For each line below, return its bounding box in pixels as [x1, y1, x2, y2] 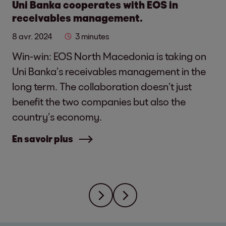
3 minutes [75, 31, 109, 41]
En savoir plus [12, 133, 73, 144]
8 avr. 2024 [12, 31, 52, 41]
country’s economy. [12, 110, 102, 123]
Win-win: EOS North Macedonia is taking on [12, 50, 206, 62]
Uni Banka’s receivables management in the [12, 65, 206, 77]
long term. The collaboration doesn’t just [12, 80, 192, 92]
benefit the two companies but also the [12, 95, 186, 107]
